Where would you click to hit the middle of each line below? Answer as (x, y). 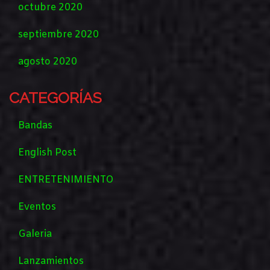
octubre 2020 (50, 8)
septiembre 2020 (58, 35)
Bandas (35, 126)
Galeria (35, 234)
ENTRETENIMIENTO (66, 180)
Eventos (37, 207)
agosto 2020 (48, 62)
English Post (47, 153)
